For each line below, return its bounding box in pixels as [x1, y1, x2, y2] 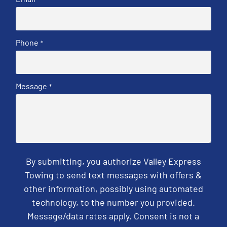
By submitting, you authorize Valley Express [25, 155, 201, 167]
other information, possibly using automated [23, 182, 203, 194]
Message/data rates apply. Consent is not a [27, 210, 200, 221]
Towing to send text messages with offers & [25, 169, 202, 180]
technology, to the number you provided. [31, 196, 195, 208]
